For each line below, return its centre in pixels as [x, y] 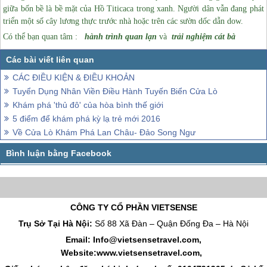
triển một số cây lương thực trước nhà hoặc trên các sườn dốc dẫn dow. [123, 21]
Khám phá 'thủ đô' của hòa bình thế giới [88, 105]
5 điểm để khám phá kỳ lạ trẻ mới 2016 [86, 118]
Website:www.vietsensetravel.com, [132, 252]
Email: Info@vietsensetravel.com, [133, 239]
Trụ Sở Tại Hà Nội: [57, 223]
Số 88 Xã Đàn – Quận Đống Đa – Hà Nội [172, 223]
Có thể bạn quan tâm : [41, 37]
